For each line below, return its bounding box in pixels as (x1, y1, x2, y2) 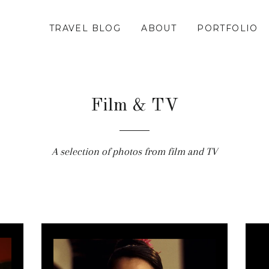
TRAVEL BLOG (49, 23, 121, 34)
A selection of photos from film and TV (52, 145, 217, 157)
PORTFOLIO (197, 23, 258, 34)
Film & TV (91, 97, 178, 115)
